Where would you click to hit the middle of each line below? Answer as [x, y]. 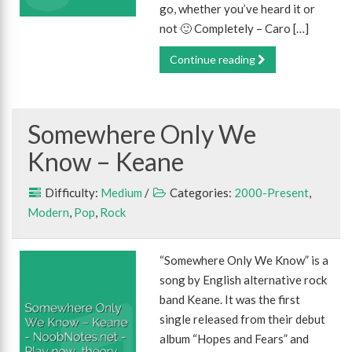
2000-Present [271, 192]
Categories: [201, 192]
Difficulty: [71, 192]
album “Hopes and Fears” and [235, 339]
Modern [48, 212]
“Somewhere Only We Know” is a [244, 260]
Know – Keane [106, 161]
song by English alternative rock [244, 280]
